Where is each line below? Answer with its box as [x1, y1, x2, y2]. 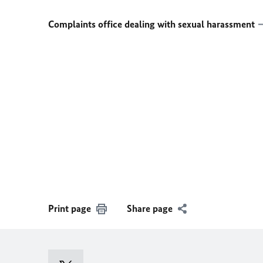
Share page [127, 203, 173, 214]
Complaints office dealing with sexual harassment [48, 18, 255, 30]
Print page [48, 203, 91, 214]
